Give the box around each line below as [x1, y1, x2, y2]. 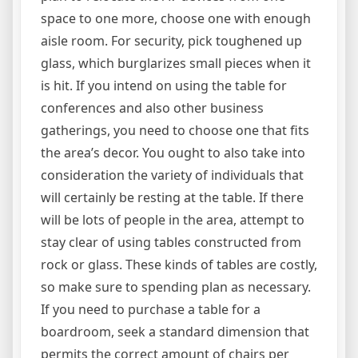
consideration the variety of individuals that [41, 165, 304, 184]
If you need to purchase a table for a [41, 300, 261, 318]
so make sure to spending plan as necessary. [41, 277, 311, 296]
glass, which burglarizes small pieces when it [41, 54, 311, 72]
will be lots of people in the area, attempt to [41, 210, 304, 229]
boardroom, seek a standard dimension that [41, 322, 309, 340]
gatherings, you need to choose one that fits [41, 121, 309, 139]
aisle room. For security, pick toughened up [41, 31, 302, 50]
